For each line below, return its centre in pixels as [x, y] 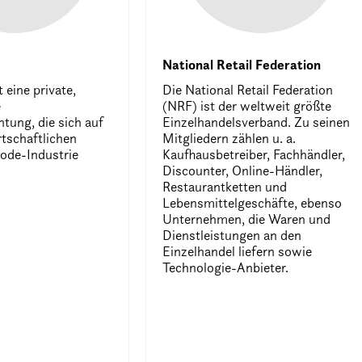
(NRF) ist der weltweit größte [247, 105]
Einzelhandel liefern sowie [238, 251]
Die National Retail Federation [248, 89]
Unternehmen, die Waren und [247, 219]
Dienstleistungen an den [232, 235]
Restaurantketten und [225, 186]
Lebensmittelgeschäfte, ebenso [253, 202]
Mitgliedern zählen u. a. [229, 138]
